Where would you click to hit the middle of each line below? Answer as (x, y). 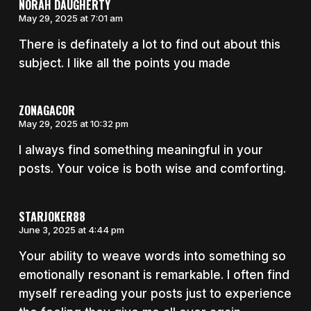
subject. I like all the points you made (124, 63)
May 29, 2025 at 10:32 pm (73, 124)
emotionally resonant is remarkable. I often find (154, 275)
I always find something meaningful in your (141, 150)
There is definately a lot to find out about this (149, 44)
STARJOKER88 (52, 216)
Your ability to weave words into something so (152, 256)
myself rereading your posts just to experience (155, 293)
